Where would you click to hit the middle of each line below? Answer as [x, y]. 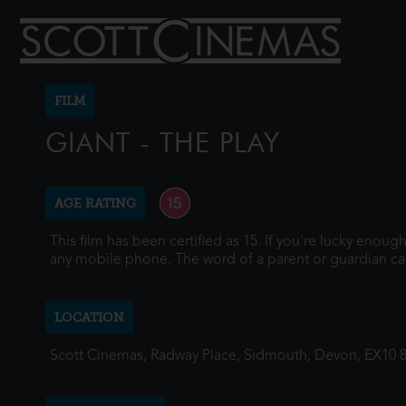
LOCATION [89, 317]
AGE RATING [95, 203]
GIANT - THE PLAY [163, 143]
